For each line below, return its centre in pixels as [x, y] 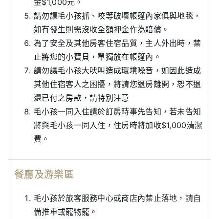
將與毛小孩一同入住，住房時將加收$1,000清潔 [118, 125]
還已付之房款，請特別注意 [82, 98]
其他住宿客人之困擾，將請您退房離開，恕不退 [118, 84]
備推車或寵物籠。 [66, 212]
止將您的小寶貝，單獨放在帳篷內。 [98, 57]
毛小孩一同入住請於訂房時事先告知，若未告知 [118, 112]
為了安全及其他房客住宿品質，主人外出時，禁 [118, 43]
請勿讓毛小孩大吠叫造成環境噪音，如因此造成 [118, 71]
